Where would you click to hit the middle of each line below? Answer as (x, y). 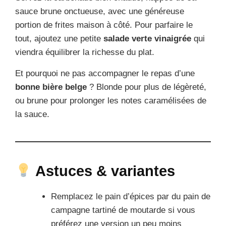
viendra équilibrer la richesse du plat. (85, 52)
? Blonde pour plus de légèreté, (147, 87)
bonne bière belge (51, 87)
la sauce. (32, 114)
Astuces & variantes (104, 171)
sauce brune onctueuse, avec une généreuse (100, 11)
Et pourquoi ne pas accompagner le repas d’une (105, 73)
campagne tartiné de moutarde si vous (123, 210)
